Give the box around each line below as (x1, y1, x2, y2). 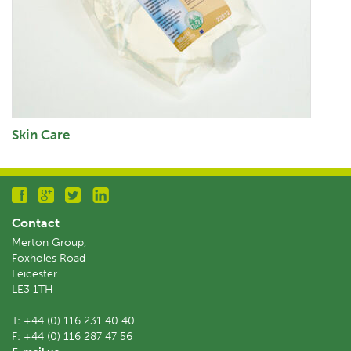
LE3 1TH (12, 282, 53, 296)
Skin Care (12, 126, 70, 143)
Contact (12, 215, 60, 230)
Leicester (12, 266, 57, 280)
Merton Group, (12, 235, 86, 249)
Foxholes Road (12, 251, 85, 265)
